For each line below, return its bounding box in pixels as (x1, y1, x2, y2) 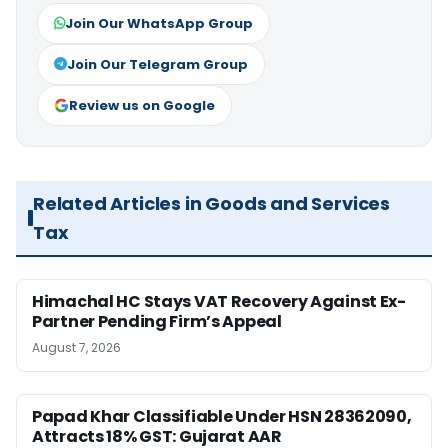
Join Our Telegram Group (67, 55, 248, 74)
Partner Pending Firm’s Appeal (32, 310, 282, 333)
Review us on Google (69, 96, 215, 115)
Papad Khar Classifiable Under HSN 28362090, (32, 405, 412, 428)
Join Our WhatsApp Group (65, 14, 253, 33)
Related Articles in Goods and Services (32, 191, 391, 216)
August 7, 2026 (32, 339, 121, 356)
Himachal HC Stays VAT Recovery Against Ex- (32, 290, 406, 313)
